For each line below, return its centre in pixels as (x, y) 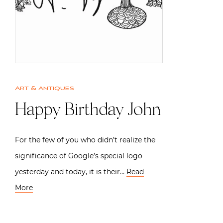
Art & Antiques (45, 88)
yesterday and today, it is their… (71, 171)
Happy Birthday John (88, 111)
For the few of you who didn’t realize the (85, 140)
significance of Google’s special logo (79, 156)
